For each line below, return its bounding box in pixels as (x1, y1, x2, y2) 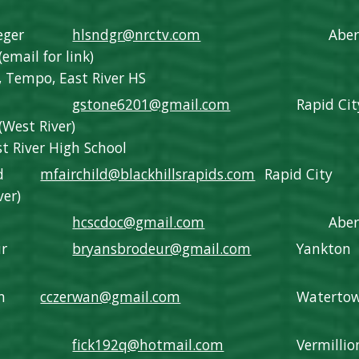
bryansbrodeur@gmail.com (72, 239, 252, 258)
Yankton (296, 239, 352, 258)
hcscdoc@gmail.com (72, 212, 205, 232)
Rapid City (264, 164, 333, 184)
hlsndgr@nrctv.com (72, 25, 201, 44)
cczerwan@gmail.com (40, 287, 181, 306)
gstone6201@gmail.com (72, 95, 231, 114)
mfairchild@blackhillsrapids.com (40, 164, 256, 184)
